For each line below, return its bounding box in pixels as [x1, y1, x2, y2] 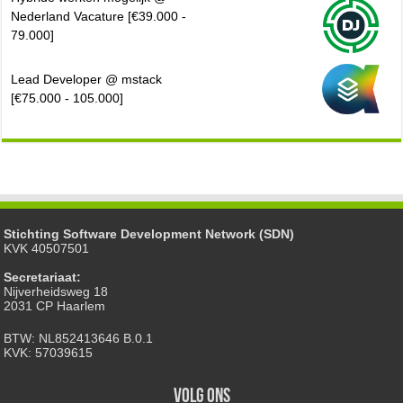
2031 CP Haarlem [4, 299, 106, 314]
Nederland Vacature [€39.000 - [11, 9, 187, 24]
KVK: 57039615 [4, 345, 94, 361]
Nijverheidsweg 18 [4, 284, 109, 300]
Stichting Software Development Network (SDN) [4, 227, 295, 242]
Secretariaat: [4, 270, 82, 285]
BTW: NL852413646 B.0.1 [4, 331, 154, 346]
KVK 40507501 [4, 241, 90, 256]
